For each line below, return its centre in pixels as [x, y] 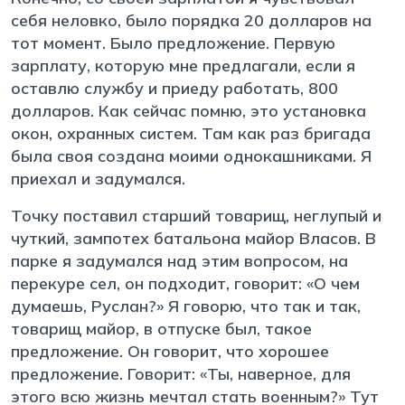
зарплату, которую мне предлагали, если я [183, 65]
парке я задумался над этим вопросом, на [179, 260]
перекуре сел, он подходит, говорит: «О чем [185, 283]
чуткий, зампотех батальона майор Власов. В [193, 238]
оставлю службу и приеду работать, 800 [174, 88]
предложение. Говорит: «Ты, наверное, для [181, 373]
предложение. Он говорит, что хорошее [170, 351]
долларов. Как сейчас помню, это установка [188, 110]
